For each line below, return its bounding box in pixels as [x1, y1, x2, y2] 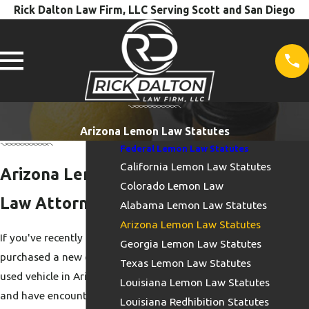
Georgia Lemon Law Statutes [120, 237, 261, 250]
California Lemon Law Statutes [120, 159, 271, 172]
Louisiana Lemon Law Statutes [120, 275, 270, 288]
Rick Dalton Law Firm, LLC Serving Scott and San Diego [14, 3, 295, 16]
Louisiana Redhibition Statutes [120, 295, 269, 308]
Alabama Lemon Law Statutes [120, 198, 267, 211]
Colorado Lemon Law [120, 179, 223, 192]
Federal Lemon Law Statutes [120, 143, 249, 153]
